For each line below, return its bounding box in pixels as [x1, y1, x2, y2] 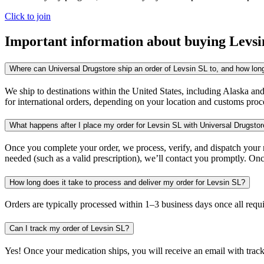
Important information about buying [5, 33, 229, 49]
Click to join [5, 11, 51, 22]
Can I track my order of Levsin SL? [9, 224, 129, 233]
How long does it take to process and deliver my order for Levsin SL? [9, 177, 245, 187]
